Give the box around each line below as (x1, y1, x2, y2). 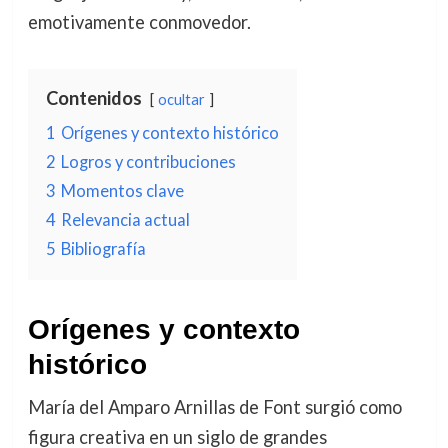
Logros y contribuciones (60, 152, 236, 172)
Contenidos (45, 87, 142, 110)
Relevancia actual (60, 210, 190, 230)
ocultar (157, 91, 205, 109)
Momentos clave (60, 181, 184, 201)
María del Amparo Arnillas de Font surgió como (27, 396, 402, 419)
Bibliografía (60, 239, 146, 259)
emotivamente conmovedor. (27, 11, 251, 34)
